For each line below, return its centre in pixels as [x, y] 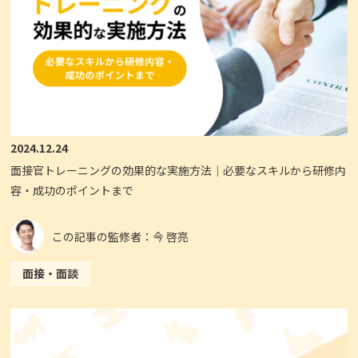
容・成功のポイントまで [72, 191]
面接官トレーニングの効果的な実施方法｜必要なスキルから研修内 [179, 171]
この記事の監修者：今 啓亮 [121, 236]
